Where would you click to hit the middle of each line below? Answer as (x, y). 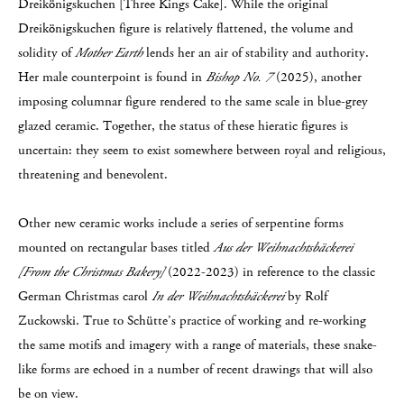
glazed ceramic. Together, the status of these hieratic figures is (183, 126)
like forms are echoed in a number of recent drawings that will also (195, 369)
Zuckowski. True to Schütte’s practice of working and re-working (192, 321)
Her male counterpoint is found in (112, 77)
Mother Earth (109, 53)
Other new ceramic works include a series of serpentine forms (181, 223)
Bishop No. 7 (239, 77)
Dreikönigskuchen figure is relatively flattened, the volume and (186, 28)
